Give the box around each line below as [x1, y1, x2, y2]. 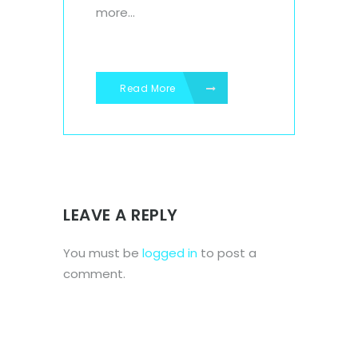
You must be [63, 244, 142, 261]
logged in [142, 244, 197, 261]
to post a [197, 244, 257, 261]
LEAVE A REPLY [63, 203, 178, 226]
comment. [63, 265, 125, 282]
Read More [120, 81, 178, 95]
